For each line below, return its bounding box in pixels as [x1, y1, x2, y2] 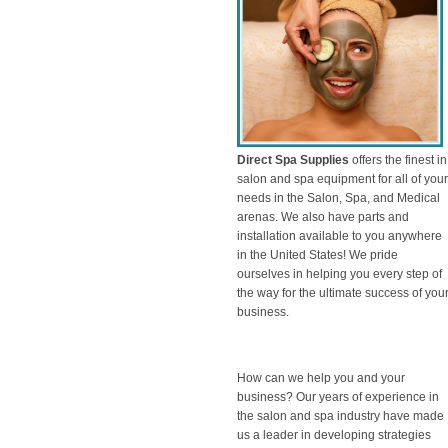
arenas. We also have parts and [237, 210, 409, 225]
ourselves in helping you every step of [237, 267, 442, 282]
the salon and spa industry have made [237, 409, 444, 424]
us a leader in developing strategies [237, 428, 431, 443]
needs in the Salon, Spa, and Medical [237, 191, 440, 206]
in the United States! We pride [237, 248, 398, 263]
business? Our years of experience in [237, 390, 439, 405]
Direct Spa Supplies [237, 153, 349, 168]
